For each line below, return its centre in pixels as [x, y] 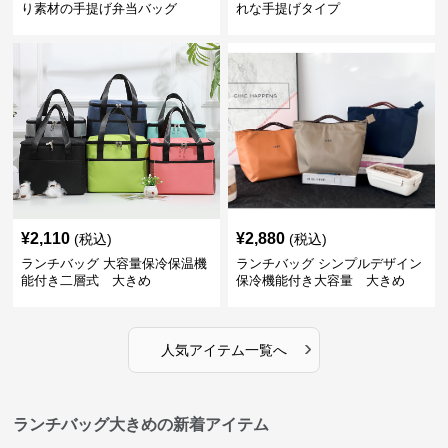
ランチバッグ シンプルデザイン [328, 263]
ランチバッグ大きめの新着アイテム [141, 424]
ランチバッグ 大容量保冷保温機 [114, 263]
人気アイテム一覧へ [223, 349]
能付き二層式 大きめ [86, 280]
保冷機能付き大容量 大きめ [320, 280]
